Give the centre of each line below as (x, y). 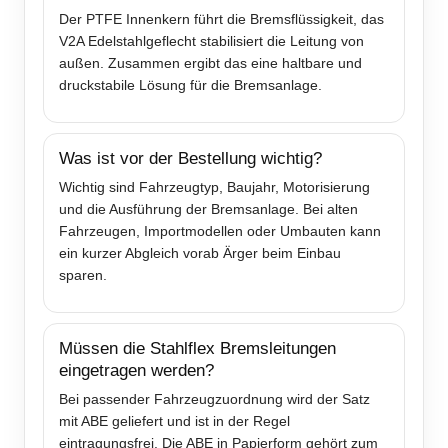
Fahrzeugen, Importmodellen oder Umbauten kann (220, 231)
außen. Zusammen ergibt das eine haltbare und (210, 63)
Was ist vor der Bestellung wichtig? (190, 159)
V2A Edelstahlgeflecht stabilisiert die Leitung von (211, 41)
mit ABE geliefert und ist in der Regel (174, 421)
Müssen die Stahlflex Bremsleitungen (197, 349)
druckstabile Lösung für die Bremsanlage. (190, 85)
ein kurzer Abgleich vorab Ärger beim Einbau (200, 253)
